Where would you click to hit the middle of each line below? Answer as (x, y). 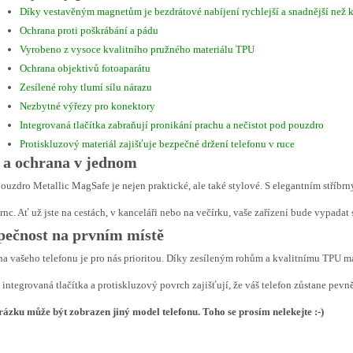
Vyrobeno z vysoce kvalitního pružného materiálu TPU (137, 49)
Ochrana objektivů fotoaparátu (85, 68)
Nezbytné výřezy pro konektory (87, 106)
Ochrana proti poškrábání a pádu (89, 30)
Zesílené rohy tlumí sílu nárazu (86, 87)
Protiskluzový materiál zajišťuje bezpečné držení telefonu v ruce (157, 144)
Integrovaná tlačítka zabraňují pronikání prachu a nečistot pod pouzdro (172, 125)
